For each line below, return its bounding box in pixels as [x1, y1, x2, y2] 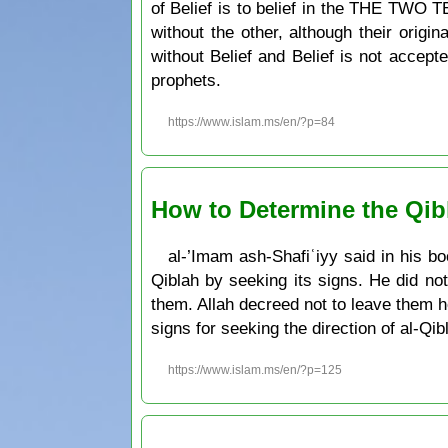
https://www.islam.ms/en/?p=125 [168, 362, 343, 377]
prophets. [150, 70, 221, 91]
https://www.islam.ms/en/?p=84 [168, 114, 336, 129]
